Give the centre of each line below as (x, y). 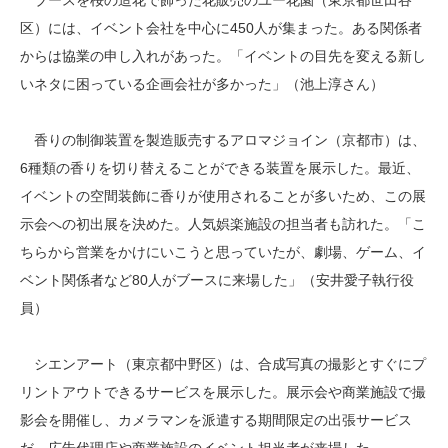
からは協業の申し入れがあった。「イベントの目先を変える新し (223, 56)
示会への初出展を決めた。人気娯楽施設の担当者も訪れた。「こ (223, 224)
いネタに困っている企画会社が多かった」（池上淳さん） (202, 84)
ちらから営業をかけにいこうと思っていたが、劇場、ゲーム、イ (223, 252)
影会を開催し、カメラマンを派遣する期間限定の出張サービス (216, 420)
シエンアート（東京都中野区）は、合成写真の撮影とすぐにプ (223, 364)
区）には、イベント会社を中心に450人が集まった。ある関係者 (221, 28)
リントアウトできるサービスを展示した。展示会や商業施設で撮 (223, 392)
